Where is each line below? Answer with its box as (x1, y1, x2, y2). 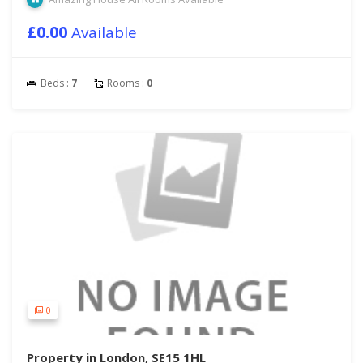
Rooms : (105, 76, 147, 90)
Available (71, 22, 137, 43)
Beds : (38, 76, 71, 90)
